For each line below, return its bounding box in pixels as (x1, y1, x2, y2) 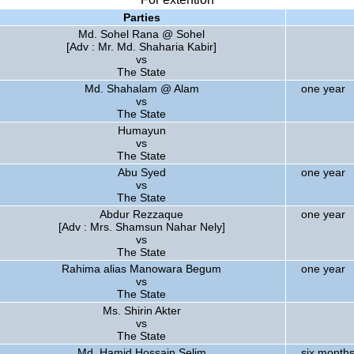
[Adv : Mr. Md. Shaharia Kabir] (66, 40, 217, 53)
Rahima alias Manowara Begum (62, 262, 221, 275)
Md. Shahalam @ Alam (84, 82, 199, 95)
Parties (122, 11, 160, 24)
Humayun (117, 124, 166, 137)
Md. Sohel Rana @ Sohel (78, 28, 205, 40)
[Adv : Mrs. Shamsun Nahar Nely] (58, 220, 225, 233)
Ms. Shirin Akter (102, 304, 181, 317)
